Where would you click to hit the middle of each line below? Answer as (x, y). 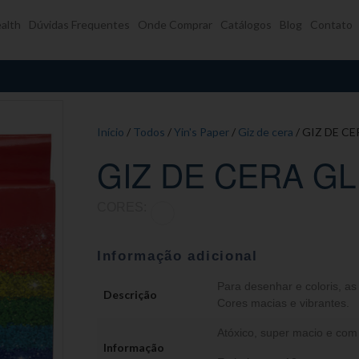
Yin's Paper (202, 132)
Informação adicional (177, 256)
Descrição (130, 294)
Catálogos (246, 24)
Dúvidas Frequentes (79, 24)
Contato (331, 24)
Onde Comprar (175, 24)
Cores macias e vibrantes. (283, 303)
